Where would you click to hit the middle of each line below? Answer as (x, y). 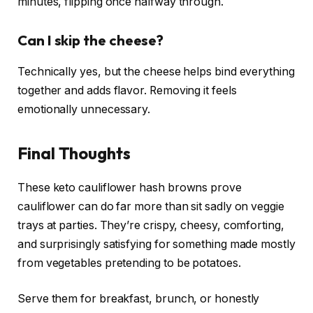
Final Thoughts (74, 153)
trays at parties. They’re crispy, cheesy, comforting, (151, 225)
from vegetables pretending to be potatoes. (129, 263)
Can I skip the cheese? (91, 41)
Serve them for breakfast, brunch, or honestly (139, 299)
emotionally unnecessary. (84, 109)
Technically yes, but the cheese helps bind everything (156, 71)
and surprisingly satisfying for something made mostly (156, 244)
